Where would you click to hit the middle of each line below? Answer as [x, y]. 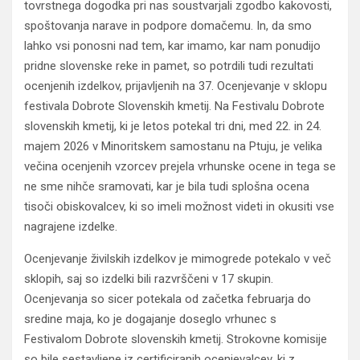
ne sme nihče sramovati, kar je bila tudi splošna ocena [167, 186]
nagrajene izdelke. [71, 227]
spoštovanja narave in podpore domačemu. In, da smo [168, 26]
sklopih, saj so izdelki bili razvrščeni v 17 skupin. [149, 279]
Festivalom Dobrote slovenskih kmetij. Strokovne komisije [176, 339]
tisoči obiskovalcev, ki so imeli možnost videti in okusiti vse [179, 207]
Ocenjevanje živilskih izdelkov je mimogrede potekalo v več [178, 259]
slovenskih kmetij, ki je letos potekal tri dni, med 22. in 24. [173, 126]
